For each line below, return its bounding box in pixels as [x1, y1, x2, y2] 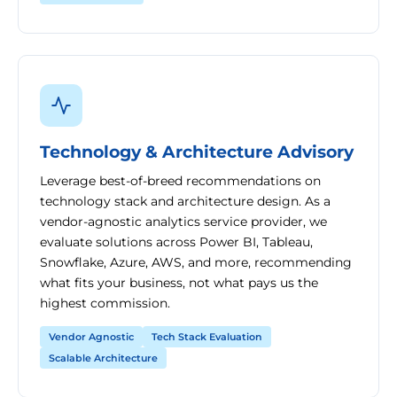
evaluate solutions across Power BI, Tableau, [40, 234, 313, 250]
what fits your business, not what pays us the [40, 275, 318, 291]
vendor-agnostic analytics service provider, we [40, 214, 327, 230]
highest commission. [40, 295, 170, 311]
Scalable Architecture [49, 352, 158, 364]
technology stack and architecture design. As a [40, 193, 331, 209]
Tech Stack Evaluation [152, 331, 262, 343]
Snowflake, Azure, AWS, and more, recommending [40, 254, 352, 270]
